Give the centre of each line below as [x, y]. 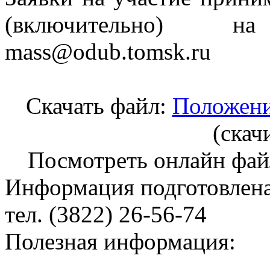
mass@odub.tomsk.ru [108, 52]
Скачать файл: [99, 106]
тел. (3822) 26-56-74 [106, 215]
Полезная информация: [120, 242]
